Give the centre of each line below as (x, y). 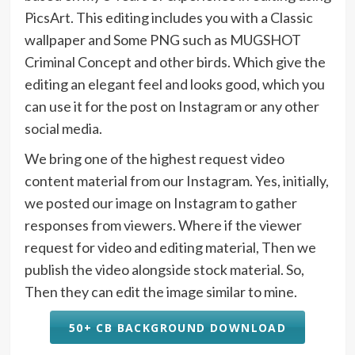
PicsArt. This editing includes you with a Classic (168, 18)
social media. (63, 129)
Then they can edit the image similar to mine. (160, 292)
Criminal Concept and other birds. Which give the (175, 62)
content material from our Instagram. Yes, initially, (176, 181)
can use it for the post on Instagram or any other (172, 107)
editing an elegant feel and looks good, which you (174, 84)
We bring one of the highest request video (154, 159)
